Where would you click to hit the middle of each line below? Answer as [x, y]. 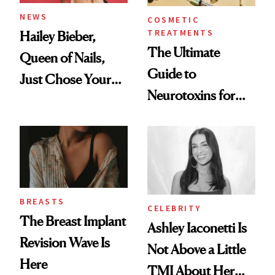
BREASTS [42, 202]
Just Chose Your [65, 79]
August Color [57, 101]
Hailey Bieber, [58, 37]
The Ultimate [184, 52]
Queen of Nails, [62, 58]
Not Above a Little [196, 250]
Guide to [172, 74]
